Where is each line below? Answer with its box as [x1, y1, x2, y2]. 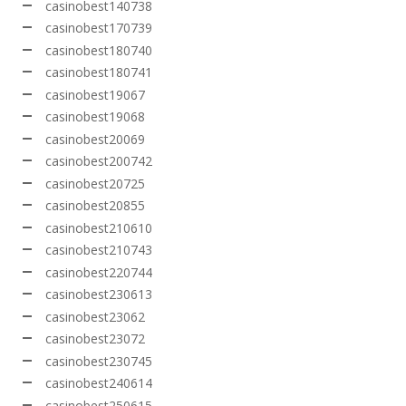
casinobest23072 [45, 330, 145, 348]
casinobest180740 [45, 41, 152, 59]
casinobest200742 [45, 152, 152, 170]
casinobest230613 [45, 285, 152, 304]
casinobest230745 [45, 352, 152, 370]
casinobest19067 [45, 85, 145, 103]
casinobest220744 [45, 263, 152, 281]
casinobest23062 [45, 307, 145, 325]
